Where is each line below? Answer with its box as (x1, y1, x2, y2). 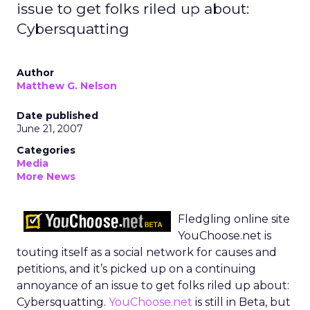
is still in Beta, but (192, 295, 291, 309)
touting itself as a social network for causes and (17, 246, 277, 259)
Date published (17, 109, 98, 122)
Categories (17, 144, 75, 156)
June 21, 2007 (17, 122, 83, 135)
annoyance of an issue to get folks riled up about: (17, 279, 289, 292)
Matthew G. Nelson (17, 80, 117, 92)
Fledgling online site (178, 212, 290, 226)
